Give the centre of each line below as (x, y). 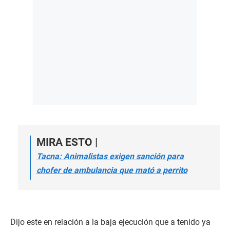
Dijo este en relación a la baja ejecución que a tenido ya (110, 222)
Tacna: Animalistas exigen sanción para (110, 156)
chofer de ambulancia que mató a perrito (112, 170)
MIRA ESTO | (67, 142)
